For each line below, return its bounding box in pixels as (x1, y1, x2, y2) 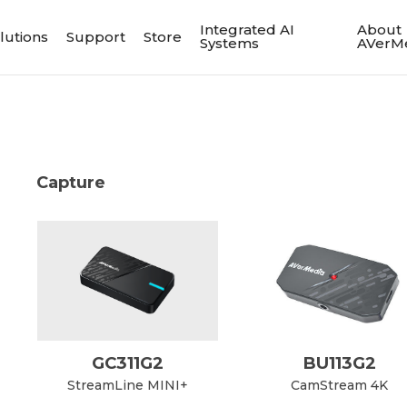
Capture (35, 172, 105, 193)
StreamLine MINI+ (66, 377, 188, 394)
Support (66, 27, 126, 45)
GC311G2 (91, 352, 164, 374)
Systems (200, 35, 260, 52)
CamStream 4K (291, 377, 389, 394)
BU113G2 (303, 352, 377, 374)
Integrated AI (200, 21, 295, 38)
